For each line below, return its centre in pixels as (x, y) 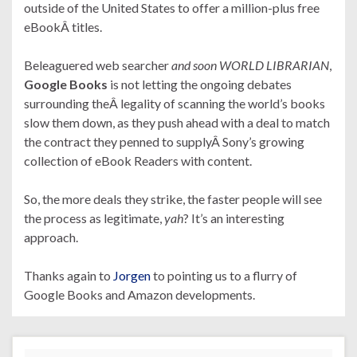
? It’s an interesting (234, 218)
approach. (51, 237)
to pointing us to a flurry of (224, 275)
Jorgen (132, 275)
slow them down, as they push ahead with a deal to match (177, 122)
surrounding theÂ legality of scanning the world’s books (175, 103)
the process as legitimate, (94, 218)
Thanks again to (69, 275)
